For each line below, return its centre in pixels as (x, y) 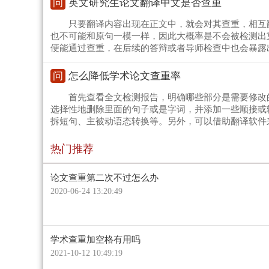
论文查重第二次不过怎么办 (104, 178)
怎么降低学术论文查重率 (125, 76)
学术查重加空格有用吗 (95, 240)
